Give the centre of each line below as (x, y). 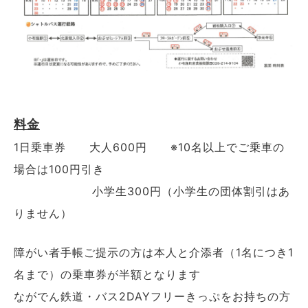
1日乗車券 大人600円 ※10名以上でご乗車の (149, 147)
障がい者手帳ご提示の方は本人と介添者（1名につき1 (154, 253)
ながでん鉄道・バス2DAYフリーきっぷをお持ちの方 (152, 297)
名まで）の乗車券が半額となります (107, 275)
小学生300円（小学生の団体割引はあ (152, 191)
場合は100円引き (59, 169)
